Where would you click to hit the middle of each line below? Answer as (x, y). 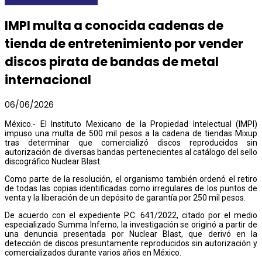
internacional (48, 80)
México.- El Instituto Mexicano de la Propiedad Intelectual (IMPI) (131, 124)
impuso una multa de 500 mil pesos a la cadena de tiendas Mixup (131, 133)
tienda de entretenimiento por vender (124, 43)
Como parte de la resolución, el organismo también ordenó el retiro (131, 179)
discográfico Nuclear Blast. (53, 161)
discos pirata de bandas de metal (112, 61)
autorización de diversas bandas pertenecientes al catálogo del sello (131, 152)
